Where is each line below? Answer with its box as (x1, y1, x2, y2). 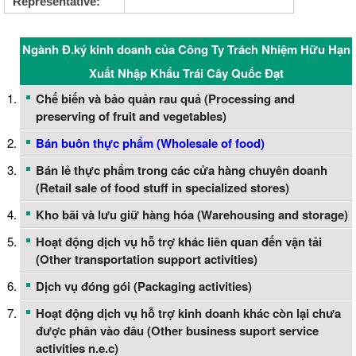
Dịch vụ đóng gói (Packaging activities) (36, 277, 252, 296)
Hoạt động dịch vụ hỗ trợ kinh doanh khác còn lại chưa (36, 304, 341, 323)
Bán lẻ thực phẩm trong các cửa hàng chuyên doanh (36, 161, 327, 180)
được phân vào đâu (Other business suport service (36, 322, 319, 340)
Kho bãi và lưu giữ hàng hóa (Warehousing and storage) (36, 206, 348, 224)
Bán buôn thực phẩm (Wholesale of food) (36, 134, 265, 153)
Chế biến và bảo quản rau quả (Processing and (36, 90, 295, 108)
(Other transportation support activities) (36, 250, 257, 269)
